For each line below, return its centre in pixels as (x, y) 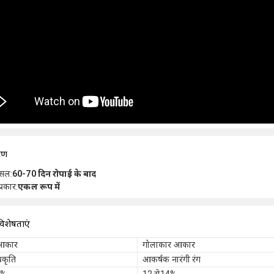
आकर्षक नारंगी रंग (172, 259)
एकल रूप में (39, 187)
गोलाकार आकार (169, 245)
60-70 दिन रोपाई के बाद (54, 174)
